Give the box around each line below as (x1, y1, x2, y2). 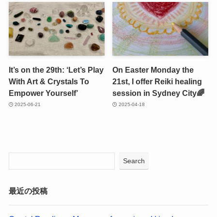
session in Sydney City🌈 (112, 88, 205, 97)
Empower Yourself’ (8, 88, 78, 97)
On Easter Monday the (112, 65, 194, 74)
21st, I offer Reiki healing (112, 77, 202, 86)
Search (123, 157, 145, 165)
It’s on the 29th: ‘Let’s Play (8, 65, 104, 74)
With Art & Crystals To (8, 77, 89, 86)
